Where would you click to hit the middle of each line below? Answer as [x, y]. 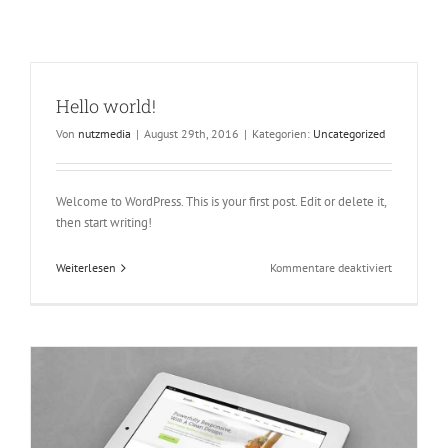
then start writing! [104, 223]
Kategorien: [282, 134]
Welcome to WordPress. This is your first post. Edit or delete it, [221, 202]
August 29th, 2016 [191, 134]
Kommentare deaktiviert [331, 268]
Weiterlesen [86, 268]
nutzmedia [104, 134]
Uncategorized [349, 134]
